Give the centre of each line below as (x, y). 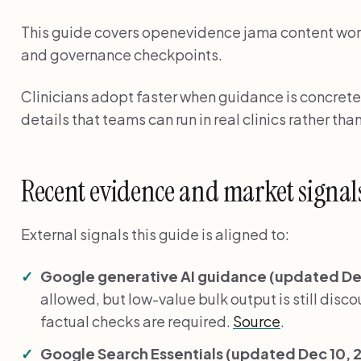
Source (257, 321)
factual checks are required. (137, 321)
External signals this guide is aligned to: (155, 234)
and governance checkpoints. (122, 54)
